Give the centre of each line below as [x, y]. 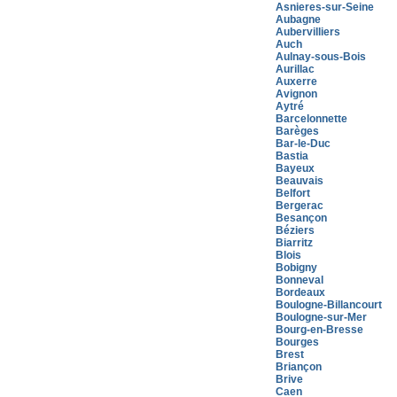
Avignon [296, 94]
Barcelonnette [311, 119]
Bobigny [296, 268]
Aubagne [298, 19]
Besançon [301, 218]
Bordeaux [300, 292]
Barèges [297, 131]
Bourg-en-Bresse [319, 330]
